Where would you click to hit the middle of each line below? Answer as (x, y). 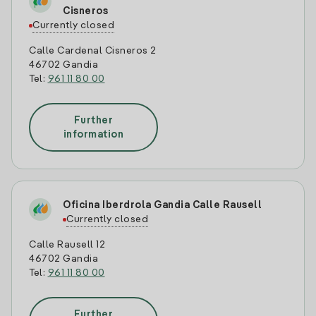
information (93, 134)
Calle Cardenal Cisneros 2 (93, 51)
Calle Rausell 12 (67, 245)
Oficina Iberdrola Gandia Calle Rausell (162, 205)
